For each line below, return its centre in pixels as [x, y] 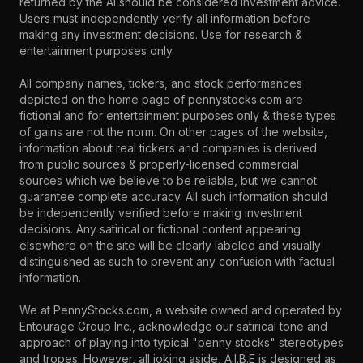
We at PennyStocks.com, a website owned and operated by [181, 310]
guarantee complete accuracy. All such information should [173, 196]
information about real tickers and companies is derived [168, 148]
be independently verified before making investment [161, 213]
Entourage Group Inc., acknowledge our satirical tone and [173, 326]
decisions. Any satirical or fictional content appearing [160, 229]
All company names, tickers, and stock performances [161, 83]
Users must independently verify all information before [165, 18]
